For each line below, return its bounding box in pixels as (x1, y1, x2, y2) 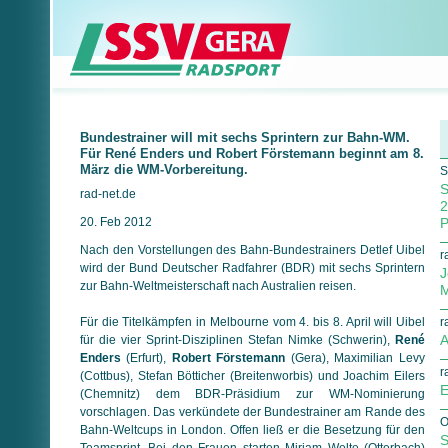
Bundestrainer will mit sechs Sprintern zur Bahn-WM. (80, 130, 410, 146)
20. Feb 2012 (80, 214, 152, 229)
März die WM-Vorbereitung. (80, 162, 248, 178)
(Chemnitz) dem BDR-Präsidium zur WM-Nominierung (80, 386, 425, 401)
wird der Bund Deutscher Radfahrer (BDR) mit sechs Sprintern (80, 260, 425, 275)
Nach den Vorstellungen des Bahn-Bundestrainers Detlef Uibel (80, 242, 425, 257)
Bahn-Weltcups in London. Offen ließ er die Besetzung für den (80, 422, 425, 437)
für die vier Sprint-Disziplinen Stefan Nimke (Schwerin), (80, 332, 395, 347)
